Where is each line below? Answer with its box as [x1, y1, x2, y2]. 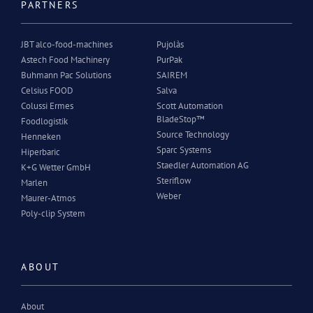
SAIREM [156, 68, 187, 81]
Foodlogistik [21, 115, 68, 127]
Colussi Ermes [21, 99, 73, 112]
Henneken [21, 130, 61, 143]
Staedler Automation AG [156, 159, 249, 171]
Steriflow [156, 174, 191, 187]
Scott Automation [156, 99, 223, 112]
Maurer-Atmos [21, 191, 75, 204]
